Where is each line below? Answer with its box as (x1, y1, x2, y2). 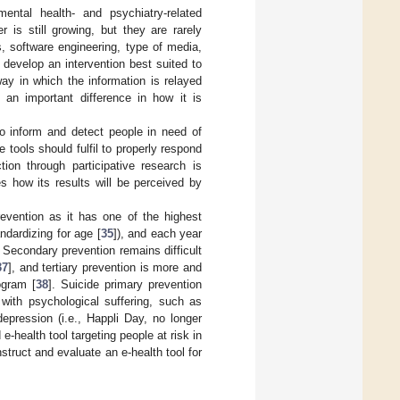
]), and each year (112, 227, 202, 241)
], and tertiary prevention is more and (8, 261, 203, 275)
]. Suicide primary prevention (47, 278, 203, 292)
